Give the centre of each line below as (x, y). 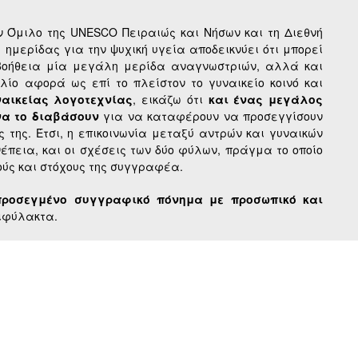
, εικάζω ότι (171, 99)
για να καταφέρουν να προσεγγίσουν (211, 116)
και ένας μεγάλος (265, 99)
